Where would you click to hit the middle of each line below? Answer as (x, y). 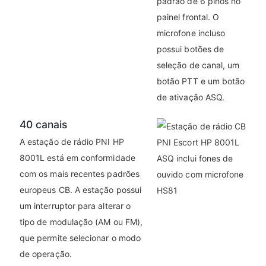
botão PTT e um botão (201, 81)
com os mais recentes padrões (80, 174)
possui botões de (191, 49)
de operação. (46, 254)
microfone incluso (191, 33)
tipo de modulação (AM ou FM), (81, 222)
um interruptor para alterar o (75, 206)
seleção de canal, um (198, 65)
